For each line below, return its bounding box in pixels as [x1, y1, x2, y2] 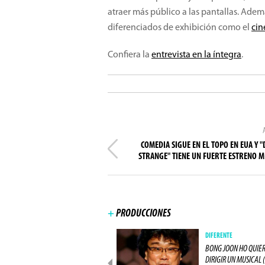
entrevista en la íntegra [151, 50, 241, 60]
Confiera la [108, 50, 151, 60]
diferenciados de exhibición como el [108, 23, 251, 33]
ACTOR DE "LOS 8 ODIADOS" [28, 244, 102, 254]
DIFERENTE [205, 232, 232, 240]
